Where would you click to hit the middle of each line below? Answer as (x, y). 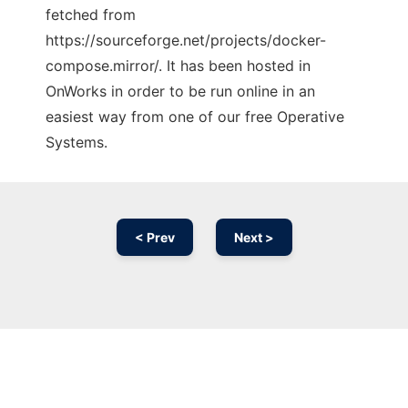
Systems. (76, 143)
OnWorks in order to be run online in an (180, 92)
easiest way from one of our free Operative (195, 117)
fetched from (91, 15)
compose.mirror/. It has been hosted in (178, 66)
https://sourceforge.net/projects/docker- (186, 41)
